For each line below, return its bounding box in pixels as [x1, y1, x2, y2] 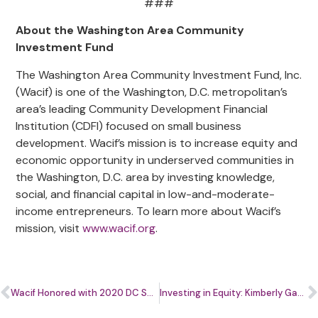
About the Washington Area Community [16, 23, 245, 38]
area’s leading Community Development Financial [16, 101, 268, 116]
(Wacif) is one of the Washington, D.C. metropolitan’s [16, 84, 288, 99]
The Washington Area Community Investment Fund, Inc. [16, 67, 302, 82]
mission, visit [16, 220, 80, 236]
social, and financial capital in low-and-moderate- [16, 186, 275, 202]
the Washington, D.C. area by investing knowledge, [16, 169, 275, 185]
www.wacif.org [82, 220, 156, 236]
